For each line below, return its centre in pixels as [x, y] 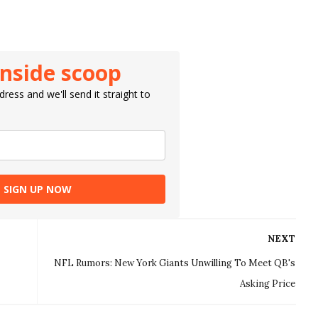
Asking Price [268, 284]
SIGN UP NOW [38, 190]
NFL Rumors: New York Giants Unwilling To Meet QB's [175, 263]
